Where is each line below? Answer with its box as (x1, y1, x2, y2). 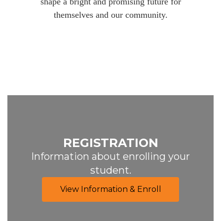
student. (90, 164, 131, 176)
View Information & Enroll (60, 184, 161, 194)
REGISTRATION (63, 136, 158, 150)
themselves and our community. (53, 10, 168, 20)
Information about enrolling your (31, 150, 190, 162)
